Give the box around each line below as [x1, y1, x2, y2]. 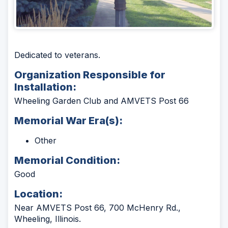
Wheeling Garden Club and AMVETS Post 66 [14, 95, 189, 106]
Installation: [14, 80, 76, 93]
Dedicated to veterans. [14, 49, 100, 60]
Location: [14, 187, 63, 200]
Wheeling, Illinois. [14, 213, 81, 224]
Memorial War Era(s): [14, 114, 123, 127]
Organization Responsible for [14, 68, 165, 81]
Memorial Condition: [14, 154, 120, 166]
